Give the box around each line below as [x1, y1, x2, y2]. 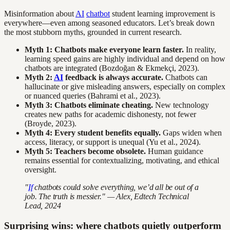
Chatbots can [163, 73, 207, 82]
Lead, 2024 [25, 201, 61, 210]
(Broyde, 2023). [25, 119, 76, 128]
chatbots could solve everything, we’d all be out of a [32, 183, 199, 192]
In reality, [184, 45, 216, 54]
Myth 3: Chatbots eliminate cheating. [25, 101, 153, 110]
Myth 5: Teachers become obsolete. [25, 147, 146, 156]
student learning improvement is [110, 9, 215, 18]
